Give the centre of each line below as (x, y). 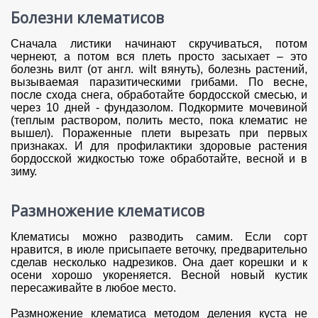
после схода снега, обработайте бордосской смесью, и (159, 95)
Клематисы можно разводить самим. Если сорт (159, 237)
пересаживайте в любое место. (93, 288)
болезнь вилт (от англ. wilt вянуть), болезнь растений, (159, 70)
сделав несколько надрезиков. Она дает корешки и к (159, 263)
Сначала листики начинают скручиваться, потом (159, 44)
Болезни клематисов (87, 17)
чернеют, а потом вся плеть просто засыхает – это (159, 57)
